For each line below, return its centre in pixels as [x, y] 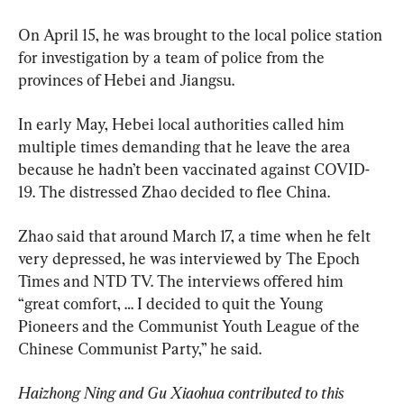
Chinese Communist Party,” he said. [140, 348]
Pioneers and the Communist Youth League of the [191, 326]
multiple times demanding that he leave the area [186, 146]
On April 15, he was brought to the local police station [202, 34]
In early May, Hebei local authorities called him [183, 124]
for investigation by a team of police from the [173, 57]
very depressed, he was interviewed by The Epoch [191, 258]
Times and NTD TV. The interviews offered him [183, 280]
